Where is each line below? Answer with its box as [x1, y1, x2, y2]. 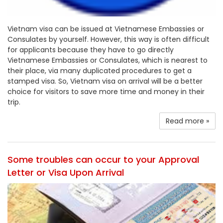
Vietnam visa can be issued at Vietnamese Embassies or [7, 24, 204, 34]
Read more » [166, 116, 209, 126]
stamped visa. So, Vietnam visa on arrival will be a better [7, 76, 203, 87]
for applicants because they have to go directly [7, 45, 174, 55]
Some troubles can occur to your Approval [7, 153, 199, 166]
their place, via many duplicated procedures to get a [7, 66, 192, 76]
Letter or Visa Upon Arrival [7, 166, 124, 179]
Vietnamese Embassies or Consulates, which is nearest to [7, 55, 208, 66]
